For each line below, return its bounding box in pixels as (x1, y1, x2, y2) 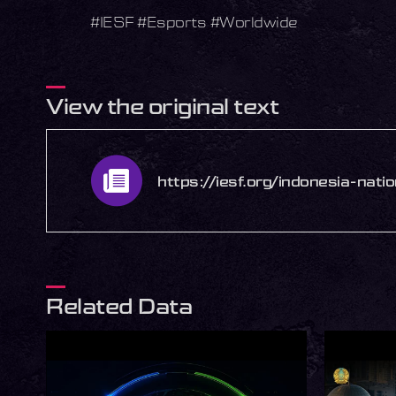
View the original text (46, 93, 278, 119)
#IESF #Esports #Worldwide (90, 13, 298, 31)
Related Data (46, 292, 192, 318)
